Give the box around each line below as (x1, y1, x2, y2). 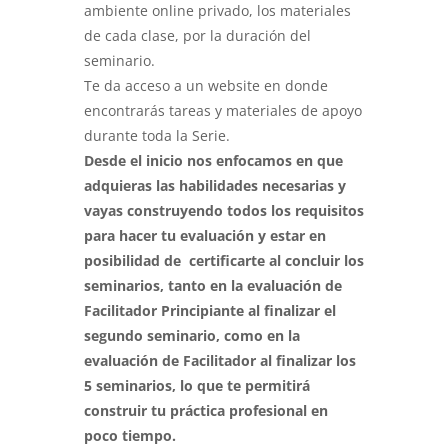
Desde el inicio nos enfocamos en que (84, 151, 343, 171)
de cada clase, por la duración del (84, 26, 311, 46)
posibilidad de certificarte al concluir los (84, 251, 364, 271)
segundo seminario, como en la (84, 326, 300, 346)
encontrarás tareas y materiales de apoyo (84, 101, 362, 121)
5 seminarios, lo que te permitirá (84, 376, 310, 396)
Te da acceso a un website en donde (84, 76, 328, 96)
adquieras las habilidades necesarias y (84, 176, 346, 196)
